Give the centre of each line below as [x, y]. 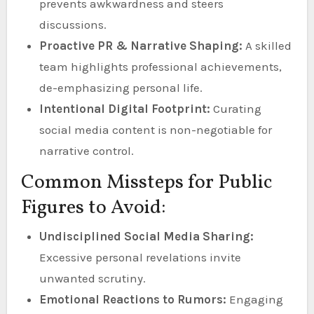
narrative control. [86, 151]
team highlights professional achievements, [160, 67]
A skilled [267, 46]
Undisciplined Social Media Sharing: [146, 236]
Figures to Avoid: [93, 208]
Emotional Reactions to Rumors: [132, 299]
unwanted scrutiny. [92, 278]
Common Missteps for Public [146, 183]
